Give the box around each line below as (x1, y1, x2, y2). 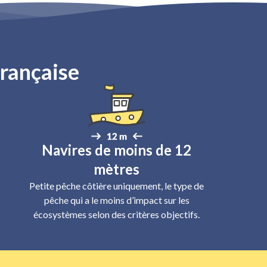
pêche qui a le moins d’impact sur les (44, 194, 190, 206)
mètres (94, 160, 139, 178)
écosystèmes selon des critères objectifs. (33, 209, 200, 220)
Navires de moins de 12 (42, 141, 191, 159)
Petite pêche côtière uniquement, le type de (29, 180, 204, 191)
